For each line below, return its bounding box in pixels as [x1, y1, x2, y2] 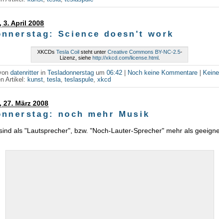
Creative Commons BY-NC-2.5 [107, 48, 180, 55]
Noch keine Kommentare [128, 69, 198, 76]
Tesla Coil [56, 48, 79, 55]
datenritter [10, 69, 39, 76]
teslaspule [65, 76, 94, 83]
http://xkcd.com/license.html [92, 54, 158, 61]
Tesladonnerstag [47, 69, 94, 76]
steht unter [79, 48, 108, 55]
